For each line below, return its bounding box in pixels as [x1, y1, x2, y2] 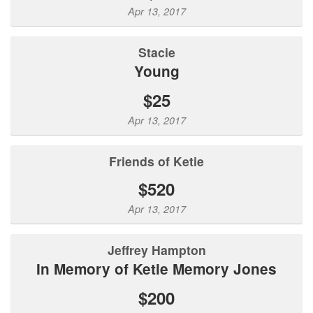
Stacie [146, 43, 175, 61]
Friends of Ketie [117, 152, 204, 170]
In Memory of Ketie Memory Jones [41, 258, 277, 279]
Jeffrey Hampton [114, 240, 206, 259]
